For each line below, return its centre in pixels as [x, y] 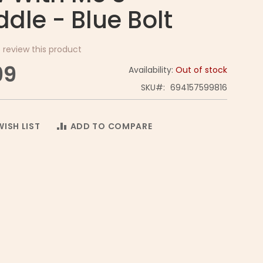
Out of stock [202, 70]
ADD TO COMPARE [111, 126]
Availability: [152, 70]
